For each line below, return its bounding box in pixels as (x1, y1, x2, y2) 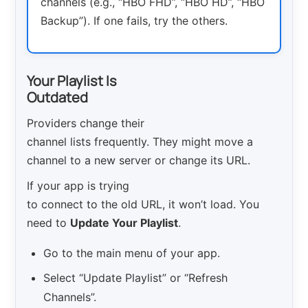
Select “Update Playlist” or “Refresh (43, 270, 228, 285)
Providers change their (27, 115, 145, 130)
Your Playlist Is (27, 71, 118, 90)
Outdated (27, 87, 89, 107)
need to (27, 215, 71, 230)
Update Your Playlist (70, 215, 179, 230)
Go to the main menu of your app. (43, 245, 221, 260)
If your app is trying (27, 178, 130, 192)
